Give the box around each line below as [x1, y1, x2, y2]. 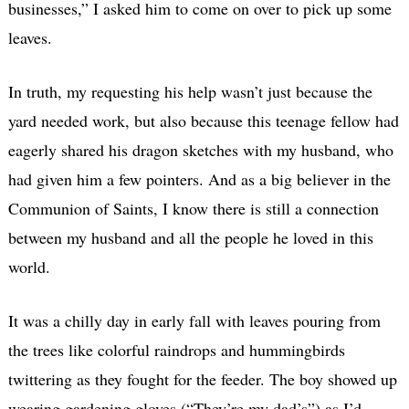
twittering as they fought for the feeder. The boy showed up [7, 368, 397, 391]
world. [7, 256, 50, 278]
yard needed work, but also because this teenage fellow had [7, 110, 399, 132]
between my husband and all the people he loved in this [7, 226, 373, 249]
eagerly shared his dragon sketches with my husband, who [7, 139, 393, 162]
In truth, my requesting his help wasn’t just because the [7, 80, 372, 103]
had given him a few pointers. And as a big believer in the [7, 168, 391, 191]
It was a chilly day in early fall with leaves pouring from [7, 309, 381, 332]
